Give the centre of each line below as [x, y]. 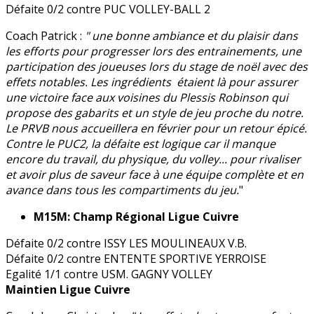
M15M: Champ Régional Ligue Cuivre [136, 217]
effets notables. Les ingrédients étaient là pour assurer [152, 82]
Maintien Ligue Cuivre [68, 290]
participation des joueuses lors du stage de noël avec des [157, 67]
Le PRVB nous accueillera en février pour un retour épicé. [156, 129]
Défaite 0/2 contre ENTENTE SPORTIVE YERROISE [136, 259]
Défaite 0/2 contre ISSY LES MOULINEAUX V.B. [126, 244]
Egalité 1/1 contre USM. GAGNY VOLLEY [109, 274]
